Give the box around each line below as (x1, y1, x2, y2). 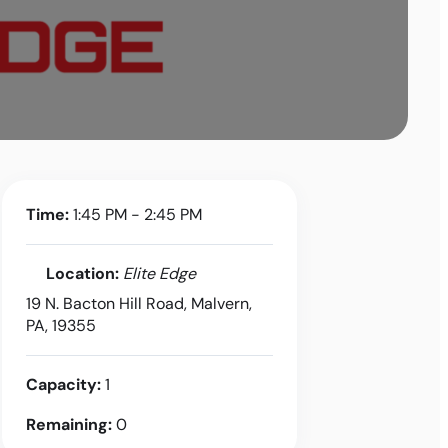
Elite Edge (122, 263, 196, 284)
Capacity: (25, 374, 101, 395)
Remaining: (25, 414, 112, 435)
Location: (45, 263, 119, 284)
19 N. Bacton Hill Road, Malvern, (25, 293, 252, 314)
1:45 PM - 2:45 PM (68, 204, 202, 225)
